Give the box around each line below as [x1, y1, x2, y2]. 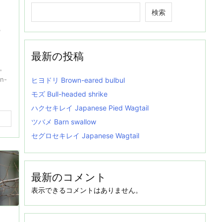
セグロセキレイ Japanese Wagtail [31, 131, 139, 140]
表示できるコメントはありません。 [31, 186, 142, 195]
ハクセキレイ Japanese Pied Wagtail [31, 104, 149, 112]
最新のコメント [31, 171, 107, 184]
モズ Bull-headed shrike [31, 90, 108, 99]
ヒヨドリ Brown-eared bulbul [31, 76, 125, 85]
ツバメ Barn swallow [31, 117, 96, 126]
